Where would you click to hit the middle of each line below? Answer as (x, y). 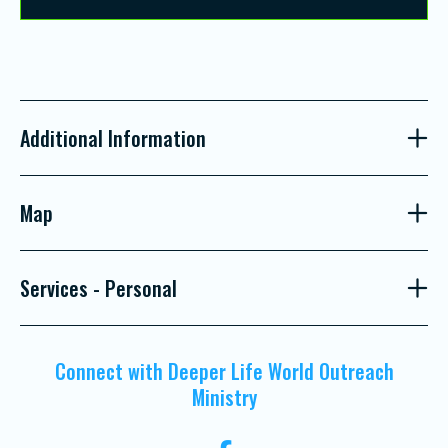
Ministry (224, 397)
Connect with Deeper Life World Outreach (224, 371)
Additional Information (113, 138)
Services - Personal (98, 288)
